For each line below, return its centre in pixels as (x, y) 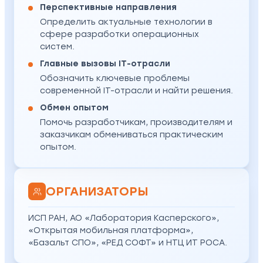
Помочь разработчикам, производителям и (136, 123)
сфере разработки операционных (119, 35)
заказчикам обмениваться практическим (131, 135)
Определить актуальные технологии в (126, 22)
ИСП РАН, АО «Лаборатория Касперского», (124, 218)
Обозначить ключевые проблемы (115, 79)
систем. (57, 47)
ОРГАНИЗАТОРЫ (97, 191)
